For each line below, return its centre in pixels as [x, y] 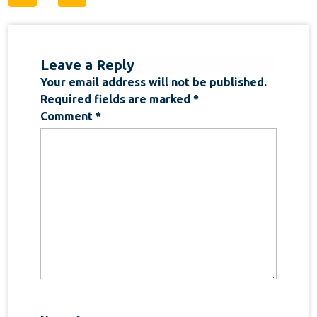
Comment [68, 116]
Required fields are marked [117, 99]
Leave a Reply [87, 65]
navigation [65, 18]
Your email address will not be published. [154, 82]
